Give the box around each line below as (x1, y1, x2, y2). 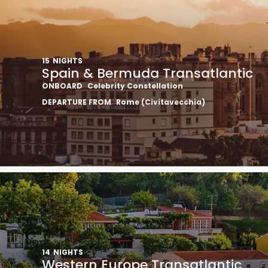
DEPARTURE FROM (42, 97, 111, 107)
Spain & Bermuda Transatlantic (42, 64, 253, 83)
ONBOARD (42, 81, 83, 91)
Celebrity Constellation (87, 81, 183, 91)
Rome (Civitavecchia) (116, 97, 205, 107)
